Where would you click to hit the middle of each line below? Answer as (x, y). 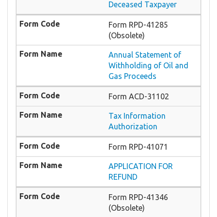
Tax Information (137, 116)
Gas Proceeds (132, 76)
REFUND (123, 177)
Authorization (133, 127)
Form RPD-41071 (138, 147)
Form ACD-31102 (139, 97)
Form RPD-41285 (138, 25)
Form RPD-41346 (138, 197)
